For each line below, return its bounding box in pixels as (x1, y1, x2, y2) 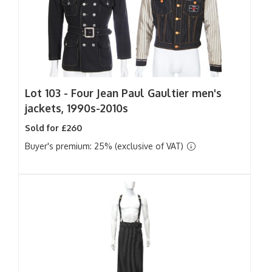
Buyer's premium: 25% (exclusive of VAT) (25, 141, 186, 151)
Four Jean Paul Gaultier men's (71, 86, 222, 100)
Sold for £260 (25, 123, 82, 133)
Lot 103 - (25, 86, 71, 100)
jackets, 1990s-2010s (25, 101, 128, 115)
